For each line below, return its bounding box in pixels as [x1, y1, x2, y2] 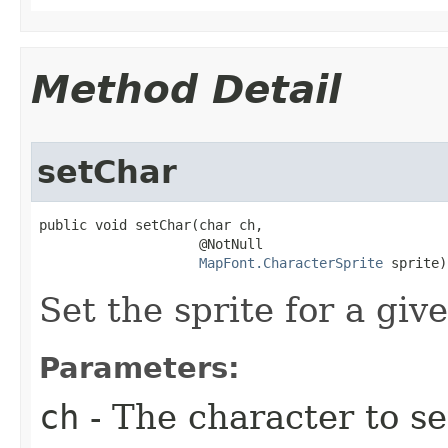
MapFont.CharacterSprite [199, 255, 383, 271]
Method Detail [31, 67, 341, 112]
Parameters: [39, 351, 240, 385]
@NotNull [39, 236, 263, 252]
